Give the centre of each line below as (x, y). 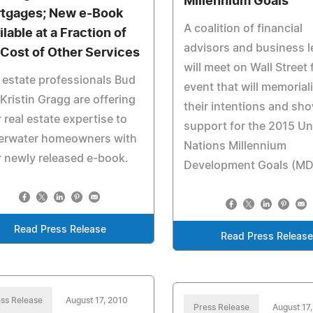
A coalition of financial (243, 29)
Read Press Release (60, 230)
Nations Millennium (235, 146)
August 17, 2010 (97, 300)
